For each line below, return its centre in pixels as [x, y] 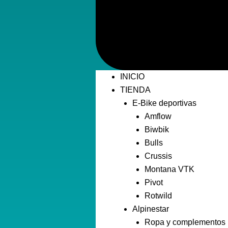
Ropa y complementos [185, 222]
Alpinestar [151, 209]
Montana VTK [170, 169]
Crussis [159, 156]
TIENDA [136, 90]
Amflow [158, 117]
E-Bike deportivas [165, 103]
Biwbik [157, 130]
